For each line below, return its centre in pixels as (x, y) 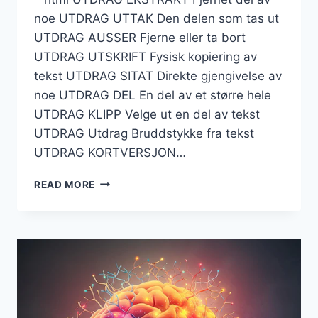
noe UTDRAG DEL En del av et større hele (153, 95)
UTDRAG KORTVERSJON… (110, 152)
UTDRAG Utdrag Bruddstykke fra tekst (144, 133)
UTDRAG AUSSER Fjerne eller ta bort (140, 37)
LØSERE (115, 285)
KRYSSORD (124, 196)
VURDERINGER (132, 255)
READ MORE (65, 184)
